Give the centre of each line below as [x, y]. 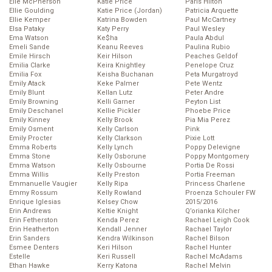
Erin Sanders [29, 238]
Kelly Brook [115, 120]
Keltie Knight [117, 211]
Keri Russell [116, 256]
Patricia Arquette [212, 10]
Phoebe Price [208, 110]
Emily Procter [31, 138]
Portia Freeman [210, 174]
